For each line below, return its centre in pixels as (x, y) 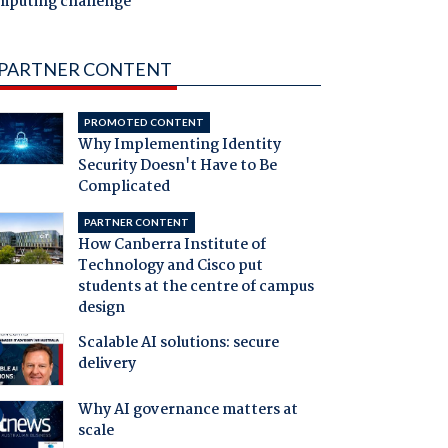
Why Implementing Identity (179, 145)
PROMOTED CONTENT (143, 122)
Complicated (123, 187)
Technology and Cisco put (170, 266)
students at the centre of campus (195, 287)
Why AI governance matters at (187, 410)
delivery (106, 364)
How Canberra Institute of (171, 245)
